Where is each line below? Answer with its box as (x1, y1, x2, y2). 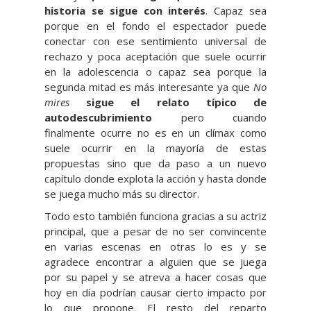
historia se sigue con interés (44, 3, 206, 17)
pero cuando (152, 110, 267, 124)
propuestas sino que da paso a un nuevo (44, 156, 267, 170)
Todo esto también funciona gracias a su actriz (44, 209, 267, 223)
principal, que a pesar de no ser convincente (44, 224, 267, 238)
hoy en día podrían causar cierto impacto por (44, 285, 267, 299)
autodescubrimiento (44, 110, 152, 124)
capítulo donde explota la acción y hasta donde (44, 171, 267, 185)
